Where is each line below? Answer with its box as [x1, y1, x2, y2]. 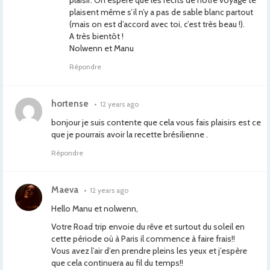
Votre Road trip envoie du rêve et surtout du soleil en [51, 221, 245, 232]
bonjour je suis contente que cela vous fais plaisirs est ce [51, 117, 261, 128]
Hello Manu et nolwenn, [51, 203, 138, 214]
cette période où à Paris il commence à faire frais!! [51, 233, 235, 244]
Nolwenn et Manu [69, 43, 134, 54]
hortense [51, 98, 89, 109]
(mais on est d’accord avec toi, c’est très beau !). [69, 19, 245, 30]
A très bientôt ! [69, 31, 124, 42]
